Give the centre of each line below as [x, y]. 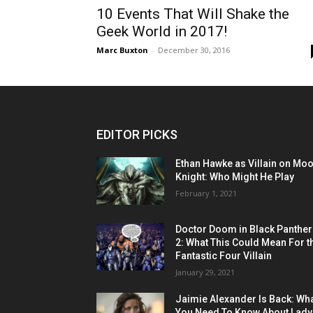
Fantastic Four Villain [224, 255]
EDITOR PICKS [137, 134]
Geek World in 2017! [162, 31]
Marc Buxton [122, 50]
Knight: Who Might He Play [235, 176]
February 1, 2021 [206, 193]
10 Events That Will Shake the [193, 14]
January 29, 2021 [205, 272]
